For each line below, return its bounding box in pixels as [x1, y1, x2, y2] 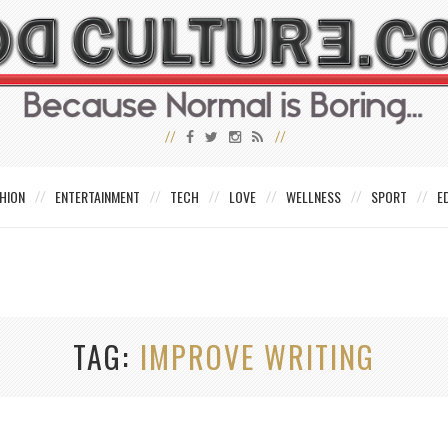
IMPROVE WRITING [140, 334, 375, 380]
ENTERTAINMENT [55, 186, 140, 208]
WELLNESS [286, 186, 341, 208]
